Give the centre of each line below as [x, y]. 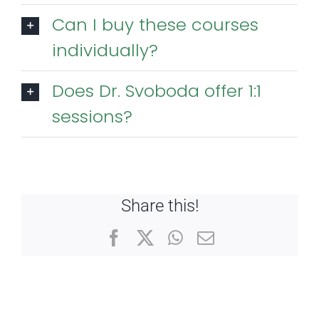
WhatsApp [219, 237]
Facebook [155, 237]
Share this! [159, 205]
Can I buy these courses [155, 24]
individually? [105, 50]
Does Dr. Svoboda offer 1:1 [157, 90]
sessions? [92, 116]
